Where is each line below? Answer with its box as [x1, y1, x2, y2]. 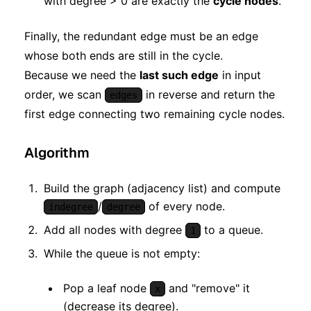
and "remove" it [165, 281, 250, 296]
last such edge [140, 68, 219, 83]
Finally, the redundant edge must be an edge [24, 29, 258, 44]
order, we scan [24, 87, 105, 102]
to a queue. [201, 223, 263, 237]
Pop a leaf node [63, 281, 150, 296]
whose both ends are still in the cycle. [24, 49, 223, 63]
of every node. [145, 199, 225, 214]
